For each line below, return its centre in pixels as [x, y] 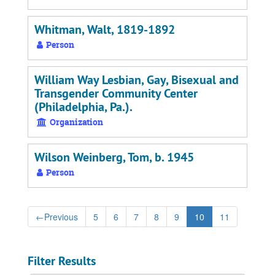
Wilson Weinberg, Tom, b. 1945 [114, 157]
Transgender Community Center [116, 93]
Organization [76, 122]
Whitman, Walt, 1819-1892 [105, 29]
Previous [61, 217]
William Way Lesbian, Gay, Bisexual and [137, 80]
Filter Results [62, 261]
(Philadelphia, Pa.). [83, 107]
